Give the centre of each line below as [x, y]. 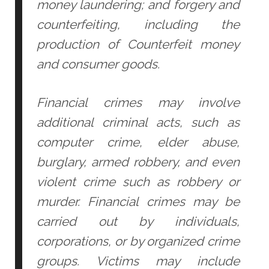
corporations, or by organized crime [138, 241]
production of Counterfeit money [138, 44]
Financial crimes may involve [138, 102]
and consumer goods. [98, 64]
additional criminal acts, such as [138, 122]
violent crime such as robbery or [138, 181]
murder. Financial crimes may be [138, 201]
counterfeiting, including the [138, 24]
